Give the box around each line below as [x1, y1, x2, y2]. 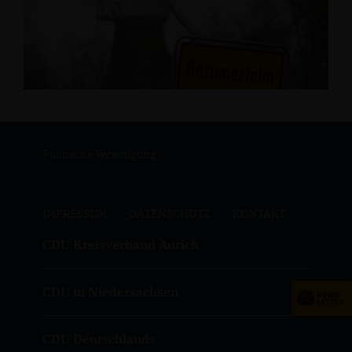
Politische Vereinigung [42, 147, 156, 161]
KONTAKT [232, 207, 286, 221]
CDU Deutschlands [42, 331, 156, 346]
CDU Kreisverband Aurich [42, 236, 199, 252]
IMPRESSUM [42, 207, 107, 221]
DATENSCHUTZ [128, 207, 211, 221]
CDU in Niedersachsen [42, 284, 178, 299]
